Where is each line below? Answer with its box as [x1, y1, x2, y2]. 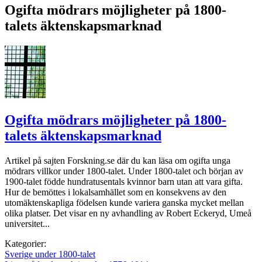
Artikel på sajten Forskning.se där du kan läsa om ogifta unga [5, 155, 230, 166]
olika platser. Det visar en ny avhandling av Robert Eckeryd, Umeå [5, 208, 251, 218]
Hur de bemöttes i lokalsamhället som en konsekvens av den [5, 187, 226, 197]
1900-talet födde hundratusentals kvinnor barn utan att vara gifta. [5, 176, 243, 187]
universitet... [5, 218, 50, 229]
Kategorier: [5, 238, 46, 249]
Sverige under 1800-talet [5, 249, 95, 259]
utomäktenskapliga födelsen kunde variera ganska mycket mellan [5, 197, 244, 208]
